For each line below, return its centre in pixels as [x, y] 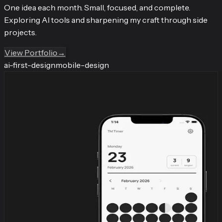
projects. [20, 32]
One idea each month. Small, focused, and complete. [97, 8]
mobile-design [82, 65]
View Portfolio [31, 53]
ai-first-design [30, 65]
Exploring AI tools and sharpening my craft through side [106, 20]
